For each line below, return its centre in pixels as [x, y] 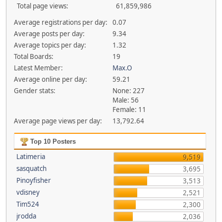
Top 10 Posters [52, 141]
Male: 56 [126, 100]
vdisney [28, 192]
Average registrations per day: [60, 22]
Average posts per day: [49, 34]
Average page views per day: [58, 121]
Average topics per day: [50, 45]
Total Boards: [33, 56]
